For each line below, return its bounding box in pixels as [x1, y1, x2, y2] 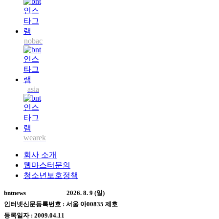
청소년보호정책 [23, 171, 78, 180]
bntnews [4, 189, 26, 197]
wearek [23, 133, 46, 142]
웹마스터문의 [23, 161, 70, 170]
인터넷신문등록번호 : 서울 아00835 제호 [4, 200, 118, 208]
